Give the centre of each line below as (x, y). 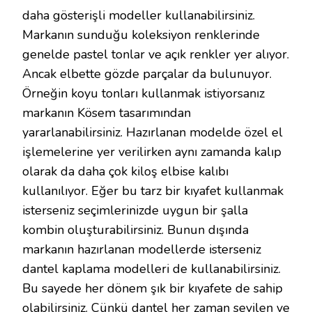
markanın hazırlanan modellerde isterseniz (142, 249)
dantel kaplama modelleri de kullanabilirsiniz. (151, 269)
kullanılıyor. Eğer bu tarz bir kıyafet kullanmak (153, 191)
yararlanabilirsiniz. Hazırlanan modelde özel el (153, 132)
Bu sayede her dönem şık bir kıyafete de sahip (153, 288)
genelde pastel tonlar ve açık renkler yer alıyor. (156, 54)
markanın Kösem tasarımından (107, 113)
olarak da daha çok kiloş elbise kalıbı (125, 171)
